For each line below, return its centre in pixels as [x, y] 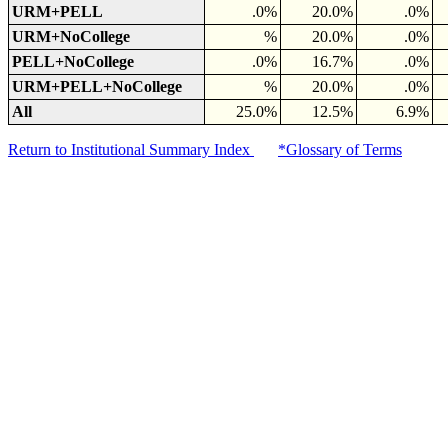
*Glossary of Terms [340, 149]
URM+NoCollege [71, 36]
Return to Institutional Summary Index [131, 149]
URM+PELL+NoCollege [97, 86]
